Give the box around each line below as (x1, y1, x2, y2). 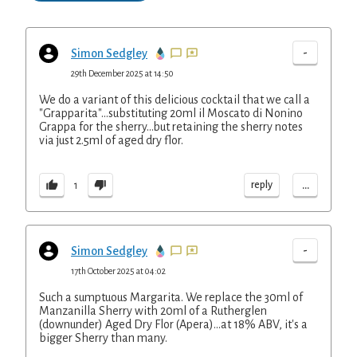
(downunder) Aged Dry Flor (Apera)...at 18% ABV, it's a (39, 318, 308, 331)
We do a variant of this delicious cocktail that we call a (39, 93, 310, 106)
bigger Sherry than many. (39, 331, 167, 344)
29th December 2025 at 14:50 (71, 69, 174, 78)
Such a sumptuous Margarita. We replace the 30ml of (39, 291, 303, 304)
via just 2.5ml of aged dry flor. (39, 134, 183, 147)
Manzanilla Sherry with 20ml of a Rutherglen (39, 304, 267, 317)
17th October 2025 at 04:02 (71, 266, 166, 276)
